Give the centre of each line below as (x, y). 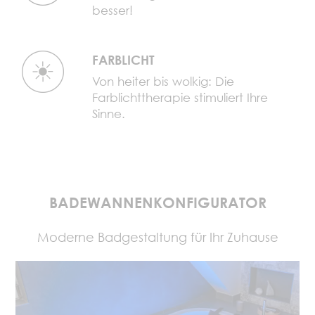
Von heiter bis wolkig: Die (163, 81)
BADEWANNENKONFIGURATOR (157, 202)
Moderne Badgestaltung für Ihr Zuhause (157, 237)
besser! (113, 10)
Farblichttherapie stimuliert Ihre (180, 97)
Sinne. (109, 113)
